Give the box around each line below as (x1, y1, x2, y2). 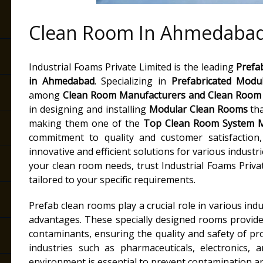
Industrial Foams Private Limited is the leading (29, 60, 237, 73)
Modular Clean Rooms (149, 103, 248, 116)
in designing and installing (29, 103, 149, 116)
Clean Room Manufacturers (63, 89, 186, 102)
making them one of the (29, 117, 143, 130)
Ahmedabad (42, 75, 95, 87)
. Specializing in (94, 75, 171, 87)
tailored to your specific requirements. (29, 173, 195, 186)
